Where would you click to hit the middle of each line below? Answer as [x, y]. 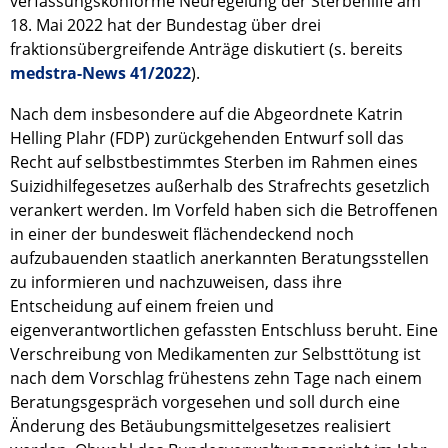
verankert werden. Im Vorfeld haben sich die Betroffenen [224, 210]
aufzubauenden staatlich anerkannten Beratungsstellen [219, 258]
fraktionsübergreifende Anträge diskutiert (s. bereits [206, 49]
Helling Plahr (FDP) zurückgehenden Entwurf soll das [207, 138]
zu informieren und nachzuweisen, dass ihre [176, 282]
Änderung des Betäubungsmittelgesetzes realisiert [200, 426]
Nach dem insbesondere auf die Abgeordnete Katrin [206, 114]
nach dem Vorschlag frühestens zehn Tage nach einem [216, 378]
